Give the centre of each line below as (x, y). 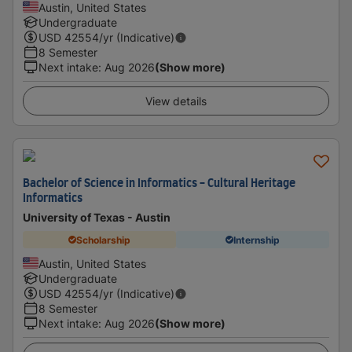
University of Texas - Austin (97, 217)
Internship (257, 240)
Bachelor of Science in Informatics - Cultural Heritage (159, 184)
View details (176, 101)
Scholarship (103, 240)
